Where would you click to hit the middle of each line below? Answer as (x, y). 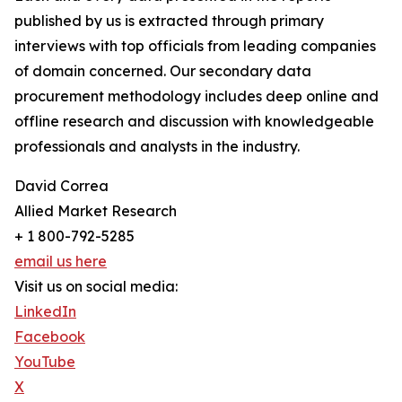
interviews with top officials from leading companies (195, 46)
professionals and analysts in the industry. (157, 147)
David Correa (61, 186)
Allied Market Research (96, 211)
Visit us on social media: (96, 287)
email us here (61, 262)
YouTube (45, 362)
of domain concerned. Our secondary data (163, 71)
